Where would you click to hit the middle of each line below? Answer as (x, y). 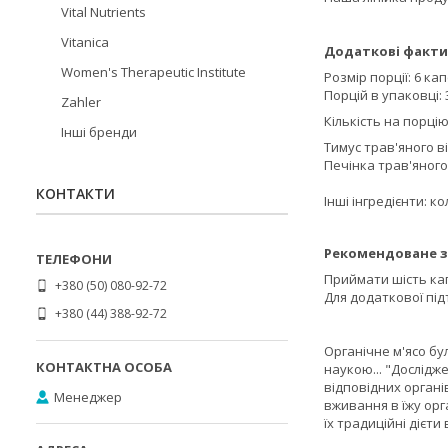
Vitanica (85, 42)
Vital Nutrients (103, 12)
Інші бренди (99, 132)
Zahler (81, 102)
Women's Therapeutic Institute (153, 72)
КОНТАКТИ (75, 193)
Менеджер (88, 396)
